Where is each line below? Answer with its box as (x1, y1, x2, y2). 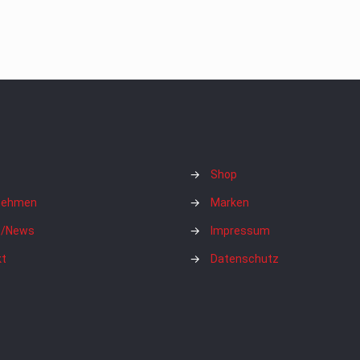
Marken (211, 195, 249, 209)
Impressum (211, 223, 270, 237)
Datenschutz (211, 252, 279, 265)
